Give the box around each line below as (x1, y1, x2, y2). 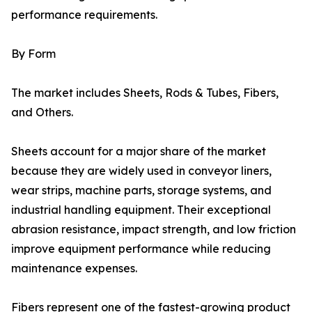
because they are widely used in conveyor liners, (11, 164, 272, 178)
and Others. (11, 105, 73, 120)
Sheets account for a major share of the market (11, 144, 266, 159)
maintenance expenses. (11, 261, 137, 276)
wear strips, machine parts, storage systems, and (11, 183, 272, 198)
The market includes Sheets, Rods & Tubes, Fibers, (11, 86, 279, 100)
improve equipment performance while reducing (11, 242, 271, 256)
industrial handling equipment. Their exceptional (11, 203, 271, 217)
